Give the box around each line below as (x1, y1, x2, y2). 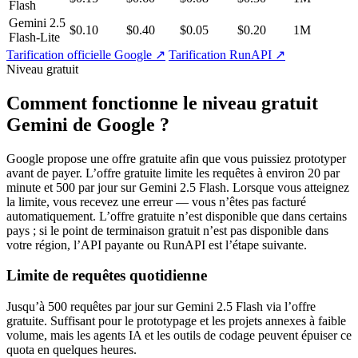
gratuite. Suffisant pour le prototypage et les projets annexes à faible (6, 314, 346, 328)
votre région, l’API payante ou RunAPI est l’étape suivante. (6, 237, 307, 252)
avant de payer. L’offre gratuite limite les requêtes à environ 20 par (6, 165, 340, 180)
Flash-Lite (9, 30, 60, 44)
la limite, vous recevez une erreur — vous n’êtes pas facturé (6, 194, 306, 209)
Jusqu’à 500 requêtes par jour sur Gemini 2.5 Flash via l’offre (6, 300, 316, 314)
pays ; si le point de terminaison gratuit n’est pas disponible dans (6, 223, 328, 237)
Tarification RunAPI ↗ (169, 47, 285, 62)
